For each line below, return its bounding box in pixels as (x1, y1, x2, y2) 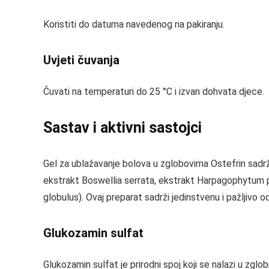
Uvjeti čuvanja (43, 53, 119, 67)
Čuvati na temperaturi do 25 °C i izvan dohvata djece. (43, 86, 264, 97)
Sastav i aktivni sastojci (43, 119, 202, 136)
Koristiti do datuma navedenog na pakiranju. (43, 19, 225, 30)
